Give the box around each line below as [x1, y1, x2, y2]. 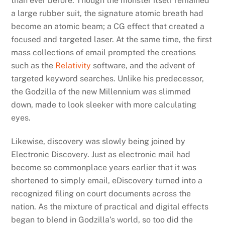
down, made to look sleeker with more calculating [11, 100, 197, 110]
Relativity [55, 61, 91, 71]
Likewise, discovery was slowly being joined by [11, 136, 186, 146]
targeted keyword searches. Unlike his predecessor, [11, 74, 204, 84]
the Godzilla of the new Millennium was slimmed [11, 87, 191, 97]
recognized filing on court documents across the [11, 188, 191, 198]
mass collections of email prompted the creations [11, 48, 196, 58]
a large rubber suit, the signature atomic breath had [11, 9, 204, 19]
